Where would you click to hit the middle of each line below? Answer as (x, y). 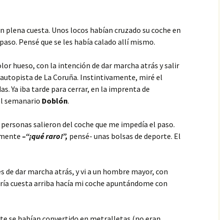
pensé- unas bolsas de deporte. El (125, 136)
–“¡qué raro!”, (46, 136)
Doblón (55, 101)
